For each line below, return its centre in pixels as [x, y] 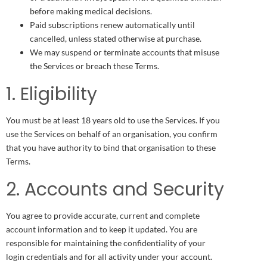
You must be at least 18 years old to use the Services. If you [113, 120]
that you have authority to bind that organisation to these [111, 147]
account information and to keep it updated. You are [102, 229]
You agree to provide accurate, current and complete [103, 215]
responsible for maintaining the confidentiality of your [106, 243]
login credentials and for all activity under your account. [109, 256]
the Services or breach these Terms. [94, 66]
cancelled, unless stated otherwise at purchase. [116, 38]
